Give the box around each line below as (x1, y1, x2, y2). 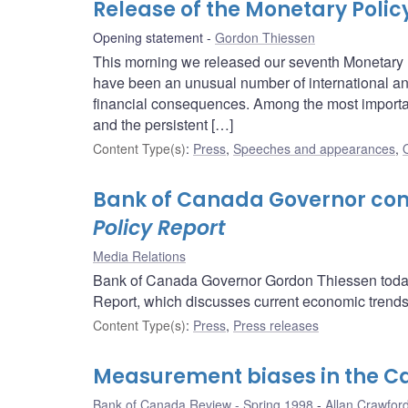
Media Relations (93, 247, 186, 266)
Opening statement (93, 28, 203, 47)
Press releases (233, 316, 319, 335)
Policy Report (93, 214, 226, 243)
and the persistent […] (93, 114, 233, 136)
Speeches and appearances (233, 139, 395, 158)
